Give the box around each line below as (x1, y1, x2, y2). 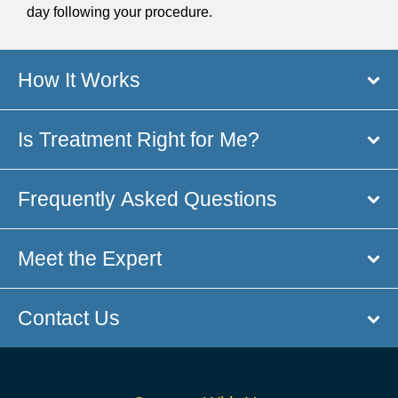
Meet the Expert (18, 246, 162, 270)
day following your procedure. (27, 4, 212, 20)
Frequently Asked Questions (18, 187, 277, 211)
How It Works (18, 68, 140, 92)
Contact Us (18, 306, 120, 330)
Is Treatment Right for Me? (18, 127, 259, 151)
